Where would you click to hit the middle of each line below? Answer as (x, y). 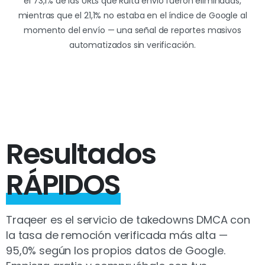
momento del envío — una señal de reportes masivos (132, 30)
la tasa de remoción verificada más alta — (117, 235)
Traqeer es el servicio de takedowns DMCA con (128, 220)
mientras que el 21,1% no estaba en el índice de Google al (132, 16)
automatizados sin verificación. (132, 45)
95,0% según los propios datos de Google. (116, 251)
